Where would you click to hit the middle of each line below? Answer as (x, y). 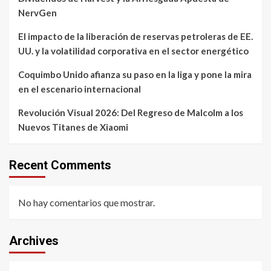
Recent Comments (60, 165)
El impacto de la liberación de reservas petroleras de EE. (135, 36)
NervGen (38, 12)
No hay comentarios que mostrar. (87, 202)
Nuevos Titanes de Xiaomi (73, 127)
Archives (34, 240)
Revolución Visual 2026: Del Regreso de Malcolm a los (131, 112)
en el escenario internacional (80, 89)
